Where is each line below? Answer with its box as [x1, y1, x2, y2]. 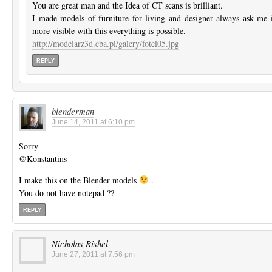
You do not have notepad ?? [19, 186, 114, 199]
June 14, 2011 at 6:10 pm [52, 117, 135, 126]
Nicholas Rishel [52, 237, 108, 250]
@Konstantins [19, 152, 67, 165]
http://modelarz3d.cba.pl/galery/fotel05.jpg [32, 38, 179, 50]
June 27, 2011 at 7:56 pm [52, 250, 135, 259]
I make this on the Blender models [19, 174, 139, 186]
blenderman [52, 104, 94, 117]
